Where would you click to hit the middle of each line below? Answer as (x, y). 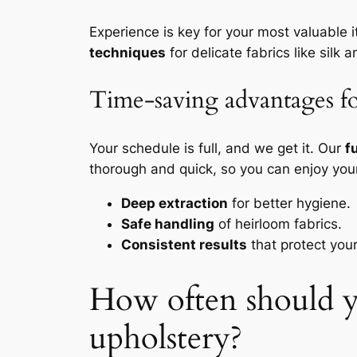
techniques (127, 53)
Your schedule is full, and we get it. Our (217, 149)
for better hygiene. (289, 204)
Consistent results (184, 245)
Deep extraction (175, 204)
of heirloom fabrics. (278, 224)
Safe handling (168, 224)
